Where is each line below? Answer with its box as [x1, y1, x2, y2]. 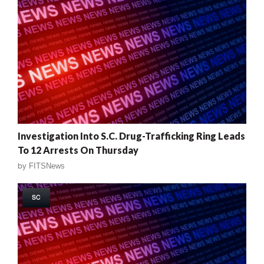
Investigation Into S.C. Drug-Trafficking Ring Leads [18, 130, 245, 141]
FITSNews [29, 161, 65, 170]
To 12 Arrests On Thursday [18, 144, 138, 156]
